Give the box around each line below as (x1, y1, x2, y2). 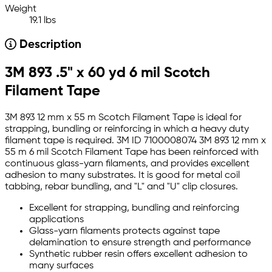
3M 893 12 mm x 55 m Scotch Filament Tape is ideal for (5, 113, 242, 123)
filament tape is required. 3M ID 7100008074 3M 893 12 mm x (5, 136, 266, 146)
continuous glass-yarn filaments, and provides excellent (5, 159, 250, 169)
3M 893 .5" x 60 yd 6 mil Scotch (5, 66, 210, 81)
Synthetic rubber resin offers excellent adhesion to (29, 250, 248, 260)
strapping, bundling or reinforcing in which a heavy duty (5, 124, 249, 135)
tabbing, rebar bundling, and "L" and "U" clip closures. (5, 182, 238, 192)
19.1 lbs (29, 16, 56, 26)
